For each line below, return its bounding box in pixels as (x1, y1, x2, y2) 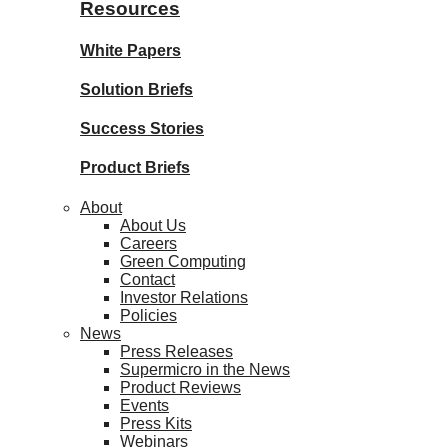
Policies (120, 306, 177, 324)
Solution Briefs (80, 80, 193, 98)
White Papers (80, 41, 181, 59)
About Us (120, 216, 186, 234)
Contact (120, 270, 175, 288)
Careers (120, 234, 177, 252)
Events (120, 396, 169, 414)
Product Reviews (120, 378, 241, 396)
